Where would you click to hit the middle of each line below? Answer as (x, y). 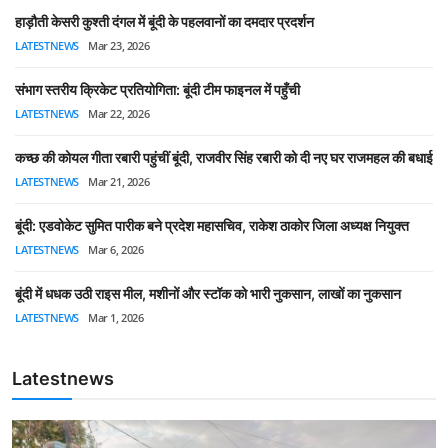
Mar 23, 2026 (119, 45)
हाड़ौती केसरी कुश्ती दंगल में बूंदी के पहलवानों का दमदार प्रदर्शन (164, 21)
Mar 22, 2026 (119, 113)
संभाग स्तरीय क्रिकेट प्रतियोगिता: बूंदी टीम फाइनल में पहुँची (157, 89)
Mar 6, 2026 (116, 249)
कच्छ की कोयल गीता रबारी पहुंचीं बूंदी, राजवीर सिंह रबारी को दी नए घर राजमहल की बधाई (224, 157)
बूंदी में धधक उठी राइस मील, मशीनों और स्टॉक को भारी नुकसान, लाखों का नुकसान (208, 293)
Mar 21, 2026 (119, 181)
